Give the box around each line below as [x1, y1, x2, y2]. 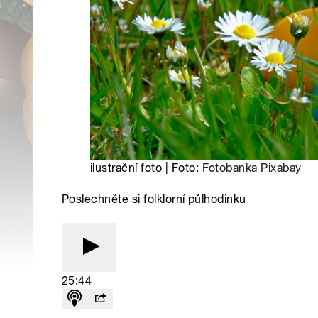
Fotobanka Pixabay [202, 160, 302, 175]
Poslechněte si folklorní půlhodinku [62, 192, 246, 206]
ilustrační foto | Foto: [90, 160, 202, 175]
